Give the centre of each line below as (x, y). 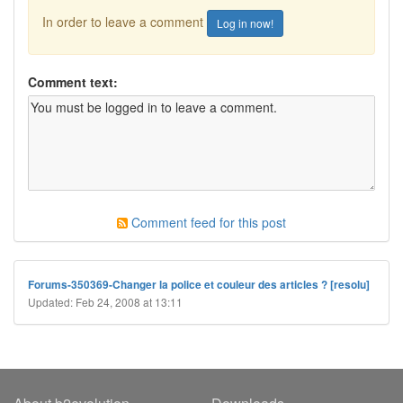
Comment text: (73, 82)
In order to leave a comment (125, 21)
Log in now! (245, 23)
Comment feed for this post (207, 222)
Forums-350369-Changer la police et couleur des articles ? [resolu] (199, 285)
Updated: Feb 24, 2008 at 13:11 (105, 302)
